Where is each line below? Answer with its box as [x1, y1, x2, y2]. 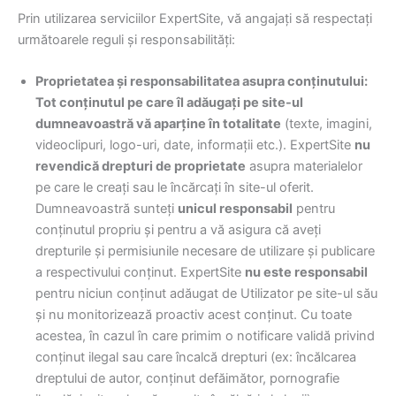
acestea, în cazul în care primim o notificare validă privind [35, 328, 375, 345]
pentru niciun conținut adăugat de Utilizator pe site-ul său [35, 286, 377, 302]
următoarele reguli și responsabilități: [18, 32, 235, 49]
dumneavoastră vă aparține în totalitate [35, 116, 281, 133]
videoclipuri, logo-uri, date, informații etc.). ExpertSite [35, 137, 354, 154]
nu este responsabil [245, 264, 368, 281]
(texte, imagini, [281, 116, 372, 133]
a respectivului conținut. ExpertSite [35, 264, 245, 281]
